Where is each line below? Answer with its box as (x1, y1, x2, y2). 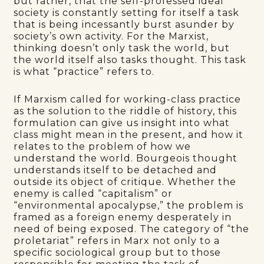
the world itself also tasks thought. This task (14, 54, 247, 65)
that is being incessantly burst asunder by (14, 18, 235, 30)
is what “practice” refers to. (14, 65, 155, 77)
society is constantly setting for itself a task (14, 6, 240, 18)
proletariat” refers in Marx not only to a (14, 235, 220, 246)
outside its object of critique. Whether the (14, 176, 237, 187)
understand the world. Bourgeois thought (14, 152, 238, 164)
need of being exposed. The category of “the (14, 223, 250, 235)
